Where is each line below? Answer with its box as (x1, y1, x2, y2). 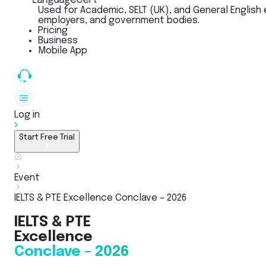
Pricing (38, 26, 68, 36)
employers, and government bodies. (38, 15, 199, 26)
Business (38, 36, 78, 46)
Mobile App (38, 46, 87, 56)
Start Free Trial (19, 133, 75, 141)
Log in (14, 110, 40, 120)
